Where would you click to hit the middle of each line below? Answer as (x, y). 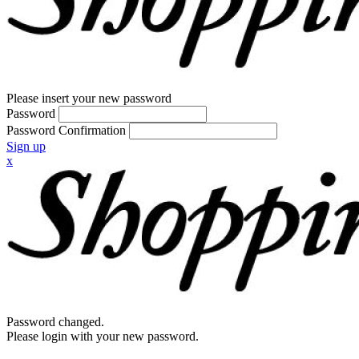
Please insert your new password (89, 98)
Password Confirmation (66, 130)
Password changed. (55, 322)
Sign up (26, 146)
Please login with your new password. (103, 336)
